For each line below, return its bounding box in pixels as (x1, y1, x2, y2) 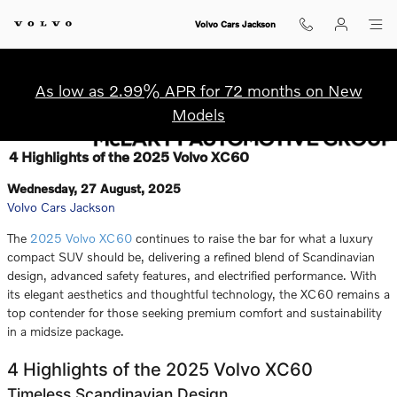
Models (172, 105, 225, 124)
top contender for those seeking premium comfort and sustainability (7, 305, 382, 320)
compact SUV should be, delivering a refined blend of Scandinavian (7, 249, 375, 264)
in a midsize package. (7, 323, 128, 339)
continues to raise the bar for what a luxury (132, 230, 373, 245)
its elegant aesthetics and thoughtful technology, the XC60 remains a (7, 286, 390, 301)
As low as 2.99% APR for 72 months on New (35, 81, 362, 100)
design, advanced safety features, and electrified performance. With (7, 268, 377, 283)
